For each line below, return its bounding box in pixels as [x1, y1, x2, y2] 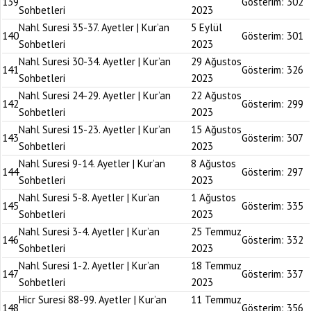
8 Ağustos [191, 157, 236, 170]
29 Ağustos [191, 55, 242, 68]
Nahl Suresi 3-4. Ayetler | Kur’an [19, 225, 160, 238]
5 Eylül [191, 21, 222, 34]
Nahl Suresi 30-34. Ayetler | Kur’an [19, 55, 171, 68]
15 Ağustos [191, 123, 242, 136]
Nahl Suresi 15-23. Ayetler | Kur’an [19, 123, 171, 136]
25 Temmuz [191, 225, 242, 238]
